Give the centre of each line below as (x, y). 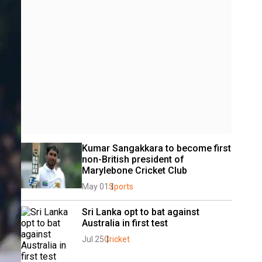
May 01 (95, 187)
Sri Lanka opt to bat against (141, 212)
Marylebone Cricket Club (135, 170)
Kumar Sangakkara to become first (156, 148)
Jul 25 (93, 239)
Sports (121, 187)
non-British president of (133, 159)
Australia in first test (125, 223)
